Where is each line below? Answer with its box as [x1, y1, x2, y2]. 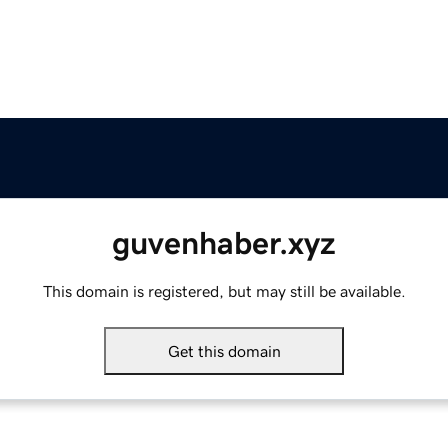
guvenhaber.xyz [112, 227, 336, 260]
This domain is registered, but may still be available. [42, 283, 406, 300]
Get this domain [167, 343, 281, 360]
